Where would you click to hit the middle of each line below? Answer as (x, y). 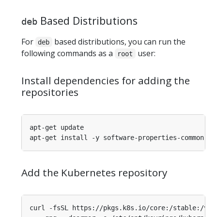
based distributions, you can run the (119, 41)
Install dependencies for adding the (106, 80)
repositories (50, 92)
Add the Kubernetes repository (94, 172)
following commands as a (68, 53)
